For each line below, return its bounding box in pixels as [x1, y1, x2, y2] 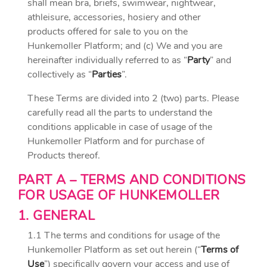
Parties [92, 68, 122, 81]
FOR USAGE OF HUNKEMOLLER [18, 187, 220, 204]
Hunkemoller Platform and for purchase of [27, 135, 204, 148]
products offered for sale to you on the [27, 25, 188, 38]
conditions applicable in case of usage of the [27, 120, 212, 133]
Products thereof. [27, 149, 100, 162]
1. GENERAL [18, 207, 95, 225]
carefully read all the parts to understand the [27, 106, 212, 119]
